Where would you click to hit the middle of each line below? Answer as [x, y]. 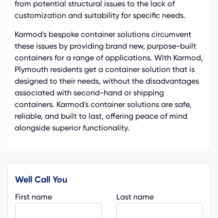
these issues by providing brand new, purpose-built [105, 46]
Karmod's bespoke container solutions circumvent [103, 34]
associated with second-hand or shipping [89, 92]
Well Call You [41, 179]
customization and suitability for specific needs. [100, 15]
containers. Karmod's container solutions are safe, [103, 104]
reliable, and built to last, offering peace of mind [101, 116]
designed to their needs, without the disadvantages [107, 81]
